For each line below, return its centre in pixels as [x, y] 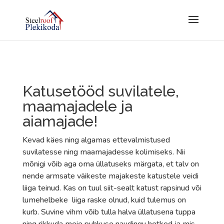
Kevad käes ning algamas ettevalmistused [96, 140]
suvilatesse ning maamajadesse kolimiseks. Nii [103, 152]
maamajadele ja [77, 106]
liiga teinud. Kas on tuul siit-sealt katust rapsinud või [112, 188]
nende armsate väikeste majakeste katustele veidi [110, 176]
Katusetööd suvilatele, [100, 91]
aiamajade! [60, 121]
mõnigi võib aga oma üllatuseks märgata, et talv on [110, 164]
